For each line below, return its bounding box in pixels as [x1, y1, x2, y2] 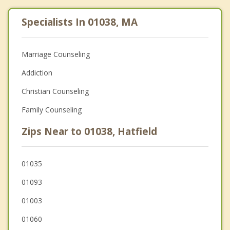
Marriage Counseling [22, 49, 90, 60]
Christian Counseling [22, 86, 89, 97]
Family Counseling [22, 105, 82, 115]
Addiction [22, 68, 52, 78]
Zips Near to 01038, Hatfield [22, 125, 157, 139]
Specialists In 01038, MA [22, 15, 138, 29]
